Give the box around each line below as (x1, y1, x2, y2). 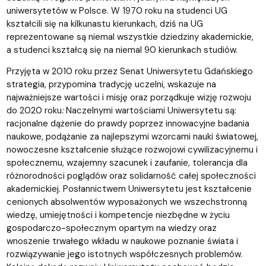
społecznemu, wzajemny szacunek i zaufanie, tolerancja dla (6, 156, 248, 169)
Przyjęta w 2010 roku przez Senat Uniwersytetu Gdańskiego (6, 65, 253, 77)
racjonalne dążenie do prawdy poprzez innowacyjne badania (6, 117, 249, 129)
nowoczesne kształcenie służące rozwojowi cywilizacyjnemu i (6, 143, 258, 156)
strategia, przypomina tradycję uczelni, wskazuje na (6, 78, 216, 90)
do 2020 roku (6, 104, 62, 116)
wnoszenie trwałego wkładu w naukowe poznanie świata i (6, 235, 238, 247)
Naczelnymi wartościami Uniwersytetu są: (63, 104, 236, 116)
